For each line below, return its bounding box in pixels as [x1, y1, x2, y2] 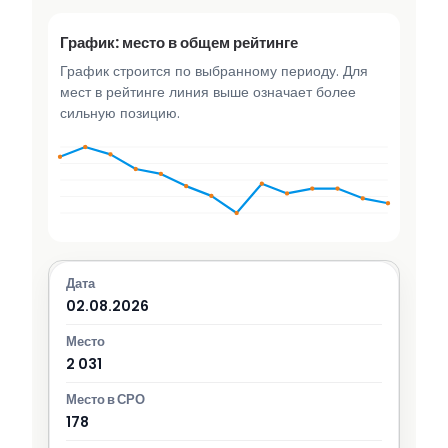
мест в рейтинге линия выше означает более [60, 82, 356, 103]
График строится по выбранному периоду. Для [60, 61, 368, 82]
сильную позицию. [60, 103, 180, 124]
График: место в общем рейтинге [60, 32, 298, 54]
